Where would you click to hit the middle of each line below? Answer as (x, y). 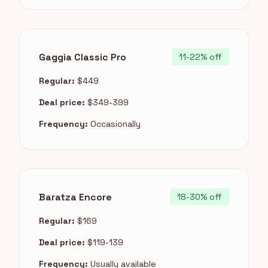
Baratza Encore (75, 197)
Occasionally (114, 124)
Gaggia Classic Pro (83, 57)
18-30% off (200, 197)
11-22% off (200, 57)
